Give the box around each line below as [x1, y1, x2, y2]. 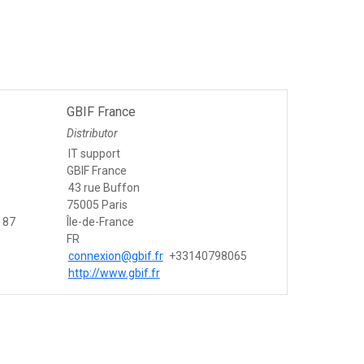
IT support [67, 147, 120, 161]
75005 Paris [66, 198, 128, 212]
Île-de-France [66, 215, 134, 229]
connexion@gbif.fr [67, 249, 163, 263]
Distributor [66, 127, 118, 141]
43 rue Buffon [67, 181, 140, 195]
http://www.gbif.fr [67, 266, 160, 280]
